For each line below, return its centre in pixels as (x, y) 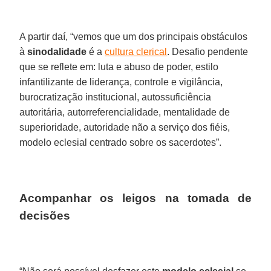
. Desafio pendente (208, 51)
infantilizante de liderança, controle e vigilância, (121, 82)
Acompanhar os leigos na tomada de (135, 198)
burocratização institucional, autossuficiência (116, 97)
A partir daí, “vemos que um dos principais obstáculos (134, 36)
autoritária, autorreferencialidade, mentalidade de (125, 112)
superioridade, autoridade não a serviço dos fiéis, (125, 127)
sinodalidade (57, 51)
